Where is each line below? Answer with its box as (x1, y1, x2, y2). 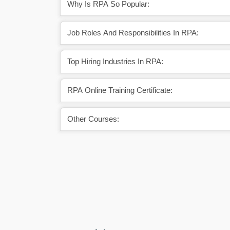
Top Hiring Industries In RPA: (67, 56, 163, 66)
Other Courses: (67, 114, 119, 123)
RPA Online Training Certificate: (67, 85, 172, 94)
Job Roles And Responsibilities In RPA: (67, 28, 199, 37)
